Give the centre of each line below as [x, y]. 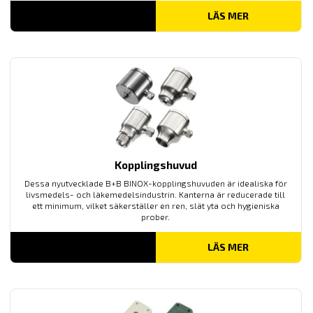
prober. [156, 216]
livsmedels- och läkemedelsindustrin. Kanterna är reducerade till [156, 194]
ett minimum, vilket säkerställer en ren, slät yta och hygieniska [155, 205]
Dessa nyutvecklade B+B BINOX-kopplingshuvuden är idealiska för [155, 183]
